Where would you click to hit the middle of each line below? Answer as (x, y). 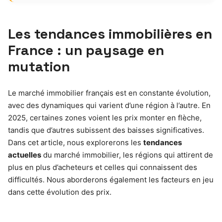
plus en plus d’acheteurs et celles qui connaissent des (103, 167)
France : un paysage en (86, 50)
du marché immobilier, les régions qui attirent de (127, 155)
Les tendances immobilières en (110, 33)
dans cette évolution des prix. (60, 192)
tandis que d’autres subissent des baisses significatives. (106, 130)
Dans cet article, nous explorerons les (76, 142)
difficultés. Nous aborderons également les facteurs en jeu (111, 179)
